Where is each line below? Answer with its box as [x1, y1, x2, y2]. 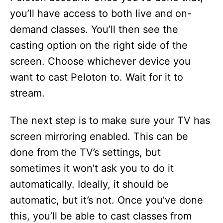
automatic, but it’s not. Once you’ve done [10, 194, 203, 206]
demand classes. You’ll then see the [10, 23, 178, 35]
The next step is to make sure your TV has [10, 114, 210, 126]
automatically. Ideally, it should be [10, 178, 169, 190]
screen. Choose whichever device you [10, 55, 191, 67]
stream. [10, 87, 45, 99]
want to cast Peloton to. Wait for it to [10, 71, 183, 83]
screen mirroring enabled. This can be [10, 130, 188, 142]
